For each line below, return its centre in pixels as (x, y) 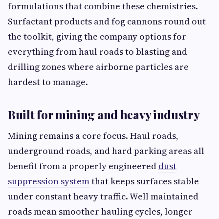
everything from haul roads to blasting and (98, 52)
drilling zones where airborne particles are (98, 67)
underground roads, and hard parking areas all (106, 151)
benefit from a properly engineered (83, 166)
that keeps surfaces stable (144, 181)
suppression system (49, 181)
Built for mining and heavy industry (104, 115)
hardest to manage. (48, 82)
